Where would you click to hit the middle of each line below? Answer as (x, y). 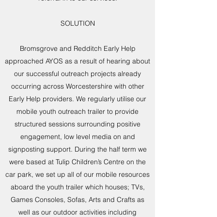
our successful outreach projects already (77, 74)
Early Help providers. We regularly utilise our (77, 99)
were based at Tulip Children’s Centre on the (77, 162)
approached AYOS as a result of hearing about (77, 61)
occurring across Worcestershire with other (77, 86)
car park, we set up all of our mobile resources (77, 174)
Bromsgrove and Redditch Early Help (77, 48)
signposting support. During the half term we (77, 149)
